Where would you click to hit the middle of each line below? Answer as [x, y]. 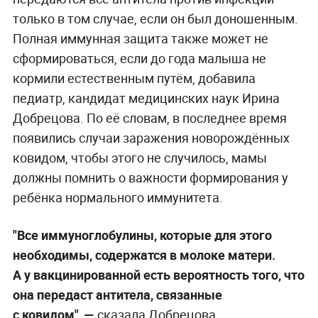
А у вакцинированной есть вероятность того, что [158, 275]
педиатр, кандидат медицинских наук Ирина [146, 98]
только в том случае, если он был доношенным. [155, 19]
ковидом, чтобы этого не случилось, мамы [139, 158]
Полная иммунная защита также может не [140, 39]
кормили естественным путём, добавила [134, 78]
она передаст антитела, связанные [117, 295]
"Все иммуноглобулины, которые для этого [142, 235]
